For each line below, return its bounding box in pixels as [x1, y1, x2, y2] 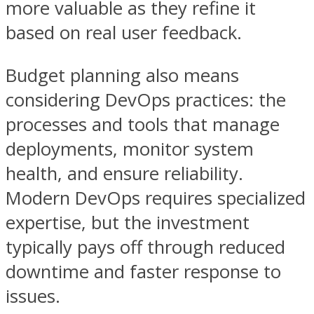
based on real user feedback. [6, 20, 242, 46]
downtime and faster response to [6, 259, 281, 284]
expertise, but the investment [6, 210, 250, 235]
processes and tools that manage [6, 111, 280, 137]
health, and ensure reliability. [6, 161, 243, 186]
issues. [6, 283, 60, 308]
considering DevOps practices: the [6, 87, 286, 112]
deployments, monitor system [6, 136, 254, 161]
